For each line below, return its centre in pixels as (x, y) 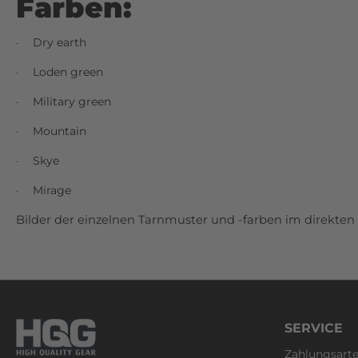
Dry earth (60, 43)
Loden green (68, 72)
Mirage (52, 191)
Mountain (60, 131)
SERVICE (314, 328)
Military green (72, 102)
